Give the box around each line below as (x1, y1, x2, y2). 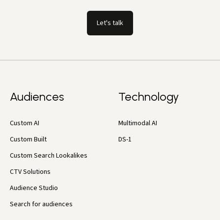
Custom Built (10, 134, 47, 144)
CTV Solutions (10, 166, 51, 177)
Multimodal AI (118, 118, 158, 128)
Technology (118, 89, 179, 104)
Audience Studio (10, 183, 58, 193)
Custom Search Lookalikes (10, 150, 87, 161)
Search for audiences (10, 199, 73, 209)
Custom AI (10, 118, 39, 128)
